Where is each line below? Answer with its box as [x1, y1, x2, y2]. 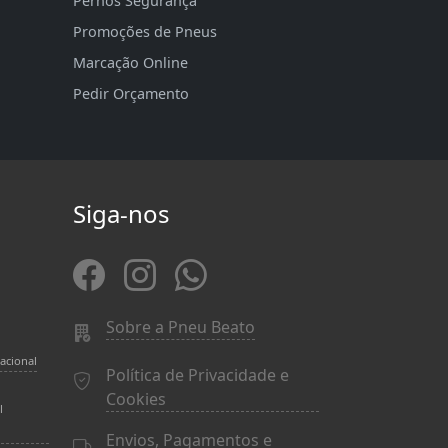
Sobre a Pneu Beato [106, 315, 255, 338]
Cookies [106, 387, 166, 410]
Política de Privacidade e [106, 363, 289, 386]
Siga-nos [73, 196, 170, 230]
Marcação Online [73, 52, 188, 72]
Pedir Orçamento [73, 83, 189, 103]
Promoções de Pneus [73, 21, 217, 41]
